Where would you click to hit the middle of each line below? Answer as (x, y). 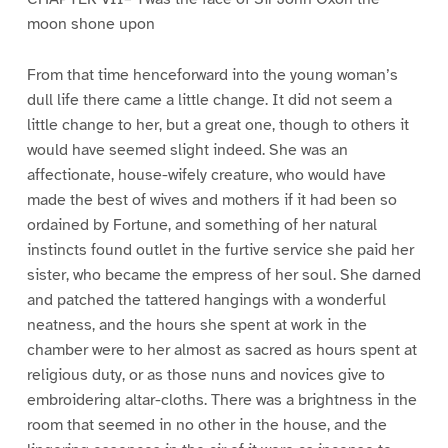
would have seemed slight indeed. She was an (187, 149)
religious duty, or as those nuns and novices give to (205, 374)
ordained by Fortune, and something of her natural (201, 224)
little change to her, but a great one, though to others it (217, 124)
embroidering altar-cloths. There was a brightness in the (221, 399)
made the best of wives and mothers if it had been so (211, 199)
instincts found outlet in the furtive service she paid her (220, 249)
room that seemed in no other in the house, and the (206, 424)
